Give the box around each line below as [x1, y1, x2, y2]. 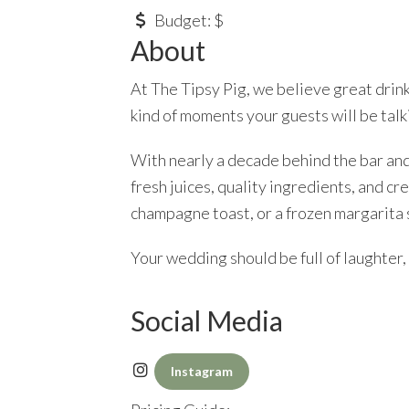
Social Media [131, 304, 283, 338]
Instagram [170, 363, 233, 380]
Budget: [153, 10, 214, 31]
